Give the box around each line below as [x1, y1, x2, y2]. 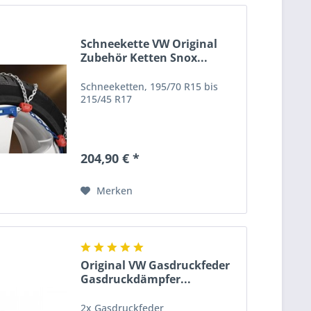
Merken [96, 183, 133, 197]
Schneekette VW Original [81, 35, 218, 51]
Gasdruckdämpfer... [81, 271, 192, 287]
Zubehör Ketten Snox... [81, 49, 208, 65]
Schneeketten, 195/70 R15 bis [81, 79, 219, 93]
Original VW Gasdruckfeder [81, 257, 230, 273]
